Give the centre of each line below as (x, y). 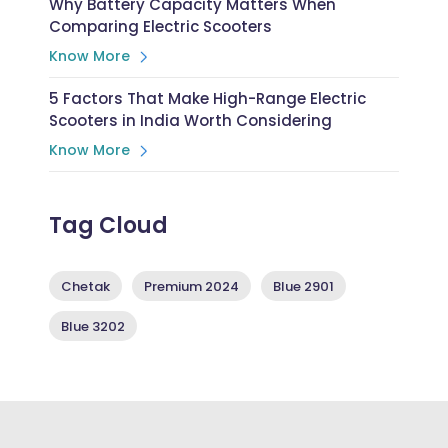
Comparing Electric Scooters (160, 27)
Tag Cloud (108, 226)
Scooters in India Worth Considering (190, 121)
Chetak (85, 287)
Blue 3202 (92, 327)
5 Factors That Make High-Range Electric (207, 99)
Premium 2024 (191, 287)
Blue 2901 (303, 287)
